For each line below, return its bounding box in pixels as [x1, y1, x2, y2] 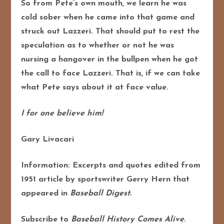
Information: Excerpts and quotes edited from [21, 161, 201, 169]
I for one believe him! [21, 109, 103, 117]
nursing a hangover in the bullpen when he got [21, 55, 198, 63]
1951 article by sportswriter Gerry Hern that [21, 175, 190, 183]
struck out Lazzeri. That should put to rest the [21, 27, 200, 35]
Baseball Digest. [70, 189, 132, 197]
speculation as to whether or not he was [21, 41, 174, 49]
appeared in [21, 189, 70, 197]
